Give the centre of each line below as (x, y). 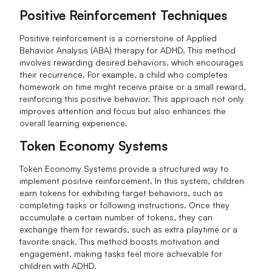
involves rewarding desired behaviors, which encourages (132, 62)
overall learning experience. (74, 123)
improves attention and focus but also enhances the (123, 110)
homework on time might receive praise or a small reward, (133, 86)
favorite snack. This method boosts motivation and (120, 241)
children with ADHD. (58, 265)
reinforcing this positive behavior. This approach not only (132, 98)
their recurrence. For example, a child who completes (124, 74)
